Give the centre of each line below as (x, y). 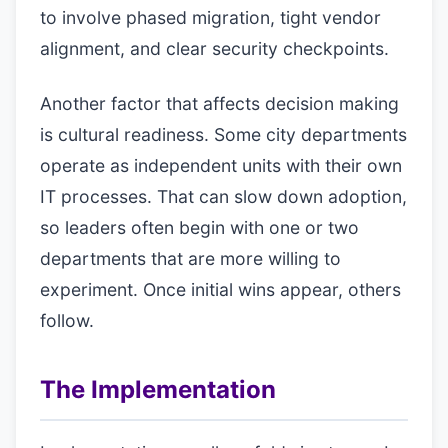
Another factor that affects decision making (219, 103)
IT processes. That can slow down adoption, (223, 196)
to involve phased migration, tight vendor (210, 17)
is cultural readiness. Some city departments (223, 134)
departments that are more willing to (190, 258)
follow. (67, 320)
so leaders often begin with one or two (199, 227)
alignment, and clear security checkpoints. (214, 48)
